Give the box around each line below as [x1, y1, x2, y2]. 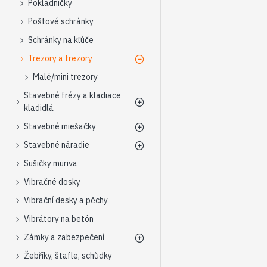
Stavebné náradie [24, 139, 89, 150]
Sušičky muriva [24, 158, 77, 169]
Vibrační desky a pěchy [24, 195, 108, 206]
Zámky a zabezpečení [24, 232, 104, 243]
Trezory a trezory [28, 53, 92, 64]
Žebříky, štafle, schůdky [24, 250, 112, 261]
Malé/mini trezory [33, 72, 98, 82]
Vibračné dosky [24, 176, 80, 187]
